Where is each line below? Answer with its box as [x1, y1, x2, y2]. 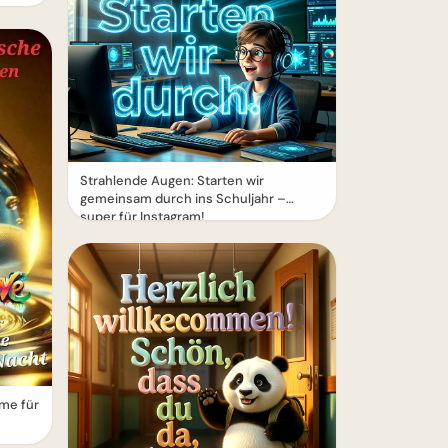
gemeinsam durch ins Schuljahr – [80, 190, 286, 207]
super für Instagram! [80, 208, 205, 225]
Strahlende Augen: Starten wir [80, 172, 264, 189]
